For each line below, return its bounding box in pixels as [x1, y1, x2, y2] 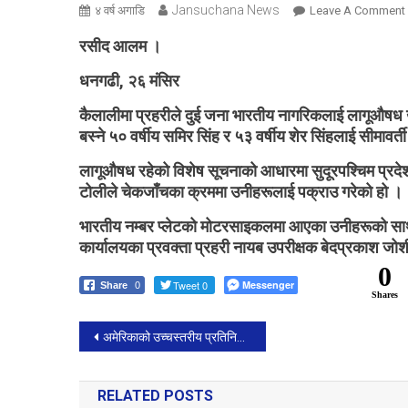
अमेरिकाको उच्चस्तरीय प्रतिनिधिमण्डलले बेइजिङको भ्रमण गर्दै [103, 329, 237, 344]
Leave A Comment [310, 3, 405, 17]
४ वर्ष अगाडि [95, 3, 145, 17]
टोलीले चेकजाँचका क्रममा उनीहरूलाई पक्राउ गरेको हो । [79, 181, 403, 201]
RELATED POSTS [97, 386, 213, 404]
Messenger [242, 277, 294, 291]
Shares [372, 289, 398, 300]
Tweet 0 [173, 277, 208, 292]
